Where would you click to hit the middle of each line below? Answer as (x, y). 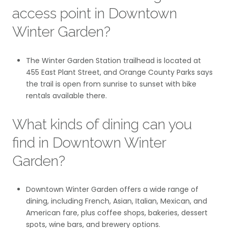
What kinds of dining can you (102, 124)
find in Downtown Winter (89, 142)
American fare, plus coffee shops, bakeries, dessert (117, 213)
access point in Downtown (95, 14)
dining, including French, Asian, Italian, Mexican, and (116, 201)
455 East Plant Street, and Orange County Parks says (119, 73)
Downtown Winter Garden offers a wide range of (112, 190)
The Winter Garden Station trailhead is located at (113, 61)
